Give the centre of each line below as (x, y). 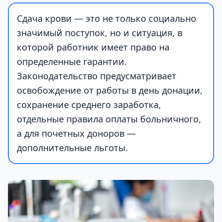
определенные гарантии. (72, 61)
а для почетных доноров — (76, 133)
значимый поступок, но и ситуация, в (100, 33)
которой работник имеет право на (93, 47)
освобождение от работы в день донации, (110, 90)
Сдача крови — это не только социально (107, 18)
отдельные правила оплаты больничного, (109, 119)
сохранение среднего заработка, (89, 105)
